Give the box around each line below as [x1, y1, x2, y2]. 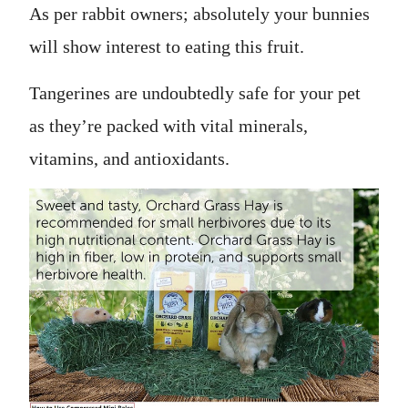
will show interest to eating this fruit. [29, 36, 304, 56]
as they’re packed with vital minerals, [29, 116, 308, 136]
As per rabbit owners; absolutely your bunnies [29, 4, 370, 24]
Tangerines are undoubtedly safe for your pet [29, 83, 361, 103]
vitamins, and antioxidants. [29, 148, 234, 168]
